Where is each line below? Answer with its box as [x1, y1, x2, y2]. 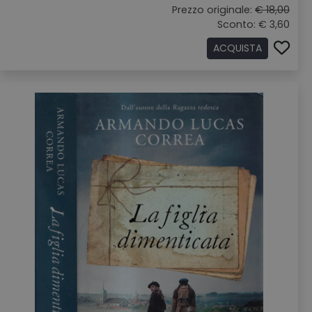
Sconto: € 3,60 [217, 17, 290, 31]
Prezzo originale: [172, 3, 255, 17]
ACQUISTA [213, 41, 262, 55]
